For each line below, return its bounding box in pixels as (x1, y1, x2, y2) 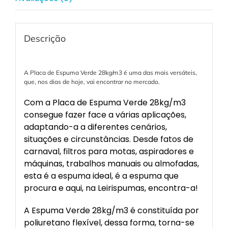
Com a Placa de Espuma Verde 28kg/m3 (23, 96, 186, 108)
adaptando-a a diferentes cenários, (23, 121, 167, 133)
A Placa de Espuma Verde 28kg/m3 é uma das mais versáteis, (23, 68, 197, 76)
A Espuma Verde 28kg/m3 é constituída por (23, 204, 199, 216)
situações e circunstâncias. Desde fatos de (23, 133, 193, 145)
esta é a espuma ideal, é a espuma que (23, 169, 179, 182)
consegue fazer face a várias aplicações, (23, 108, 186, 121)
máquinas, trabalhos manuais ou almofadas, (23, 157, 199, 169)
